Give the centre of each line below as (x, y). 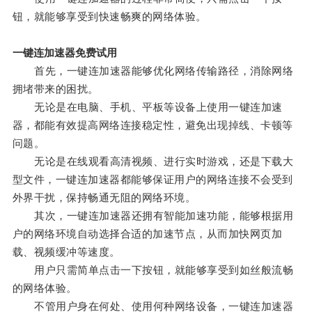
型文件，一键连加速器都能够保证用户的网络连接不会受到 (153, 180)
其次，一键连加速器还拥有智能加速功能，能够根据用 (153, 216)
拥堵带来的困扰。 (55, 89)
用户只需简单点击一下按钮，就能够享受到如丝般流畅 (153, 270)
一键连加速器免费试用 (64, 53)
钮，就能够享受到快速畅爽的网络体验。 (109, 17)
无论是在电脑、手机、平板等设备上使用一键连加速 (147, 107)
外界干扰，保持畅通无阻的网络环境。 (104, 198)
